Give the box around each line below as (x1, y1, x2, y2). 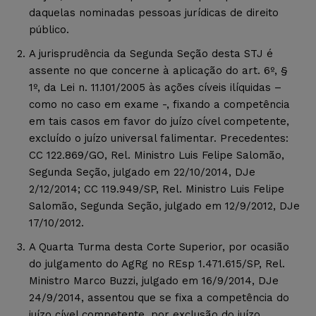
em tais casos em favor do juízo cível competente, (29, 114, 289, 128)
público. (29, 23, 69, 36)
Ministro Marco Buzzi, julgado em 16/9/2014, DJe (29, 274, 279, 287)
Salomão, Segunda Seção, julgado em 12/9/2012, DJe (29, 199, 300, 212)
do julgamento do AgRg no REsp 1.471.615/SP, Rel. (29, 257, 285, 270)
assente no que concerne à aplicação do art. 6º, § (29, 63, 288, 77)
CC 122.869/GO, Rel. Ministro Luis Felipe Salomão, (29, 148, 284, 162)
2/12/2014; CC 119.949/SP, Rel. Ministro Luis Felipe (29, 182, 284, 195)
